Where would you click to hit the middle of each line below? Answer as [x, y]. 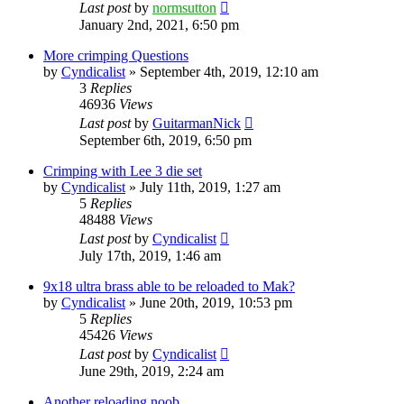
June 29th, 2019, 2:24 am [151, 371]
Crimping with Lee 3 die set [123, 170]
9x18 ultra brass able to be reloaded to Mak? [169, 286]
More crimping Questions [116, 55]
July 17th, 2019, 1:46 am [150, 255]
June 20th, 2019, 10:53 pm [216, 302]
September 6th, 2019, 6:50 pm [165, 140]
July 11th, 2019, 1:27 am [210, 187]
